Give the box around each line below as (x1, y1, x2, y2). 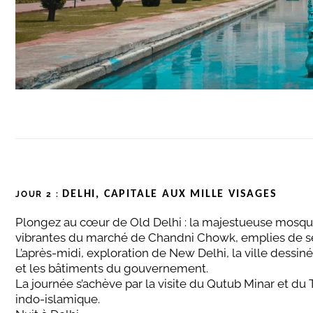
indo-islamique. (15, 292, 100, 307)
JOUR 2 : (15, 189, 63, 200)
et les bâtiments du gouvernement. (15, 261, 208, 276)
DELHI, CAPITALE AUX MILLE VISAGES (62, 189, 277, 201)
